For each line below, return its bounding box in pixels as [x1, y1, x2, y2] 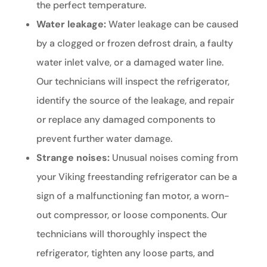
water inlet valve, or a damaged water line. [36, 56, 223, 69]
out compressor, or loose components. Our [36, 209, 227, 222]
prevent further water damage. [36, 132, 172, 145]
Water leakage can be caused [105, 18, 238, 31]
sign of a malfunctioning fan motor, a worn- [36, 190, 229, 203]
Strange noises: [36, 151, 110, 164]
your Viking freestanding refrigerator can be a [36, 170, 237, 184]
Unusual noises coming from [109, 151, 238, 164]
